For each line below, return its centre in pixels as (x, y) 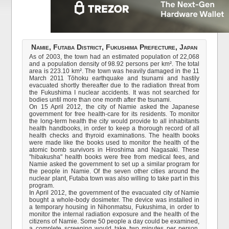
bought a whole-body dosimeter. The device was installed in (114, 200)
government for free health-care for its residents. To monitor (114, 114)
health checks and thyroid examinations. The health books (114, 135)
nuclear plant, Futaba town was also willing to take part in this (114, 178)
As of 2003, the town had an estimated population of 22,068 (114, 57)
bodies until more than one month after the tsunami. (100, 100)
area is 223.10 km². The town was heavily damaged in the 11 (114, 71)
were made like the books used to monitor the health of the (114, 143)
